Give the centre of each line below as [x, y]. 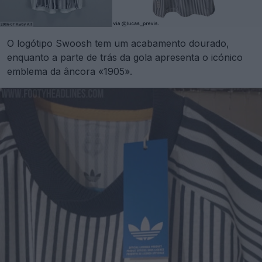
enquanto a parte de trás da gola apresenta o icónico [125, 57]
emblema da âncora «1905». [70, 71]
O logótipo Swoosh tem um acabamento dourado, [118, 43]
